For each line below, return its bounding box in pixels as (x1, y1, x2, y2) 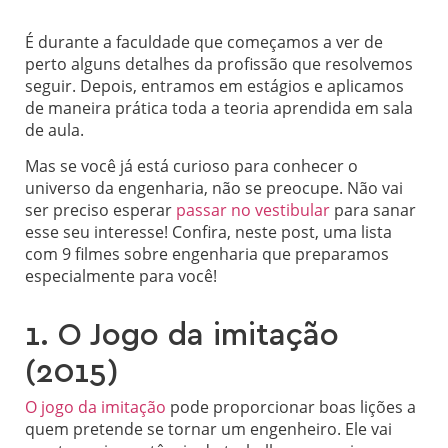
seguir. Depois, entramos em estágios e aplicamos (25, 74, 404, 97)
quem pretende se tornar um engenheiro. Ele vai (25, 418, 392, 441)
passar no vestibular (172, 199, 330, 222)
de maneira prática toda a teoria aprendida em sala (25, 96, 413, 119)
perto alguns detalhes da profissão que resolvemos (25, 52, 413, 75)
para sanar (330, 199, 416, 222)
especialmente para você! (25, 265, 217, 288)
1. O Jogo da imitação (25, 320, 339, 352)
